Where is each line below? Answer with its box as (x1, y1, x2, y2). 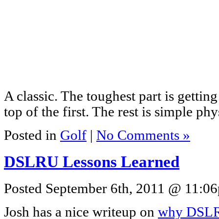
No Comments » (96, 128, 190, 143)
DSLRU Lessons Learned (4, 153, 179, 171)
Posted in (4, 128, 60, 143)
